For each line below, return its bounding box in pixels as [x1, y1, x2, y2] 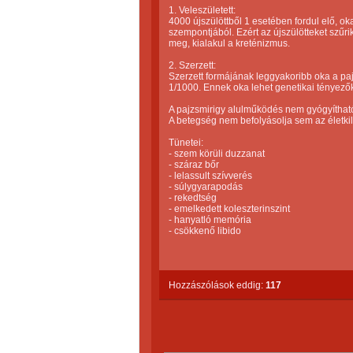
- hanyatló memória [169, 214, 251, 225]
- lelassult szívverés [169, 170, 252, 181]
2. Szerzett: [169, 60, 216, 71]
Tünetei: [169, 137, 203, 148]
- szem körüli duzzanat [169, 148, 265, 159]
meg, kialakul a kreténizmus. [169, 38, 290, 49]
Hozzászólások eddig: [169, 280, 266, 291]
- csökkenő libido [169, 225, 241, 236]
